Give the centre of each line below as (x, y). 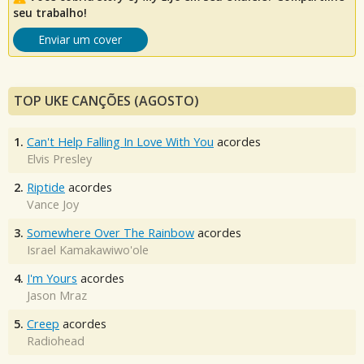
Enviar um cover (80, 40)
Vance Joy (53, 205)
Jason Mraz (57, 296)
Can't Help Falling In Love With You (120, 142)
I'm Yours (52, 279)
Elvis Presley (59, 159)
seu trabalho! (50, 13)
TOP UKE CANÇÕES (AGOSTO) (106, 101)
